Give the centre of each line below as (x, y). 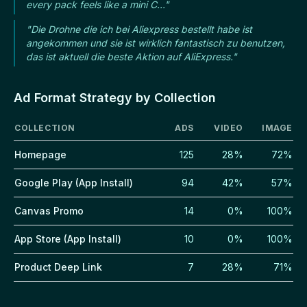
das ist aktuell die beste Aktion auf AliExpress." (132, 56)
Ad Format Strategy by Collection (115, 97)
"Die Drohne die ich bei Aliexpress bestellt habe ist (139, 29)
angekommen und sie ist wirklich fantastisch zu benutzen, (156, 42)
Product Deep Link (58, 267)
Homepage (40, 154)
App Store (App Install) (68, 238)
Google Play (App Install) (74, 182)
